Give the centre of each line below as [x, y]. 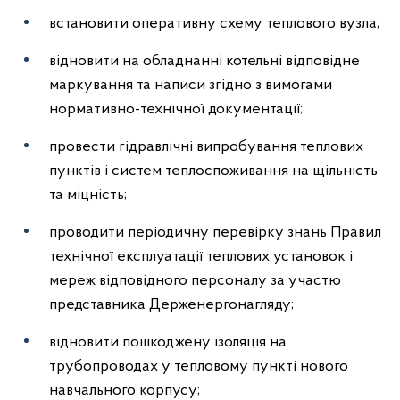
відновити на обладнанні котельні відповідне [204, 61]
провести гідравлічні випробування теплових [206, 147]
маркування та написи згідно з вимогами [191, 85]
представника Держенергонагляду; [171, 305]
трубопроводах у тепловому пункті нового [199, 367]
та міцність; [88, 195]
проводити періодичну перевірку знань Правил [215, 233]
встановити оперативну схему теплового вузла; [214, 24]
